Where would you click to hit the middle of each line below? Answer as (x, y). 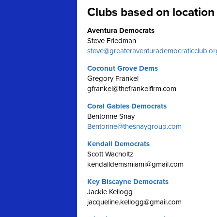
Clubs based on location (151, 12)
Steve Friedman (112, 41)
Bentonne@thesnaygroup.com (134, 126)
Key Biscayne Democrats (128, 182)
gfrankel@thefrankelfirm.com (132, 89)
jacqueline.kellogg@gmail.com (134, 202)
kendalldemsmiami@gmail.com (135, 164)
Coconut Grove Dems (123, 68)
